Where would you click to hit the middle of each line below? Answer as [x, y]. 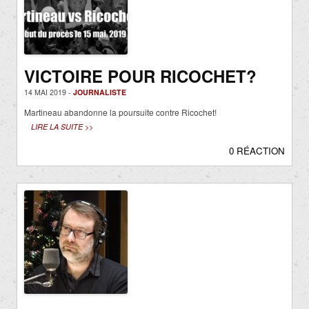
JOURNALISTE [100, 92]
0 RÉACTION [257, 151]
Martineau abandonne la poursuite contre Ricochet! [120, 112]
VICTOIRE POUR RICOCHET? [140, 76]
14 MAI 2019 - [49, 92]
